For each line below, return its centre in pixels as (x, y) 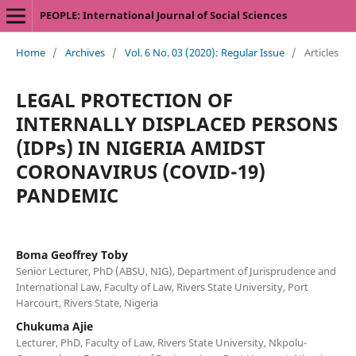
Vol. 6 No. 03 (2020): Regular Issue (204, 52)
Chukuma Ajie (54, 326)
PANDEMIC (67, 195)
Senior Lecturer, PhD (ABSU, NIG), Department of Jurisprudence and (176, 271)
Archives (85, 52)
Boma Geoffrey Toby (72, 254)
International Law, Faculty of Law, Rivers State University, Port (162, 286)
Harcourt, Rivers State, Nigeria (87, 302)
